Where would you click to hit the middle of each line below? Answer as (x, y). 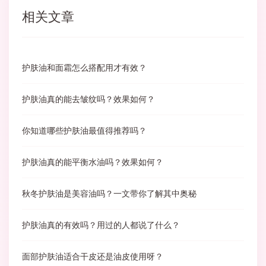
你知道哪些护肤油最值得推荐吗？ (84, 131)
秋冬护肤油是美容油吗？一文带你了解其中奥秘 (109, 194)
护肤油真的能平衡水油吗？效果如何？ (93, 162)
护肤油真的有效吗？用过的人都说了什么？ (101, 225)
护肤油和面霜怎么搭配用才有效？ (84, 68)
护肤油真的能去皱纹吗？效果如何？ (88, 99)
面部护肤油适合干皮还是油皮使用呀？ (93, 256)
